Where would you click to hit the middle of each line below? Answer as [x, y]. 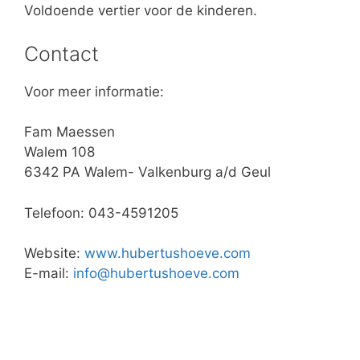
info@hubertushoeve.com [156, 273]
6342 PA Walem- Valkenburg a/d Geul [147, 172]
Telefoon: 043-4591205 [101, 213]
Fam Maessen [70, 132]
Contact [61, 53]
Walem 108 [59, 152]
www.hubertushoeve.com [168, 253]
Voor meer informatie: [94, 91]
